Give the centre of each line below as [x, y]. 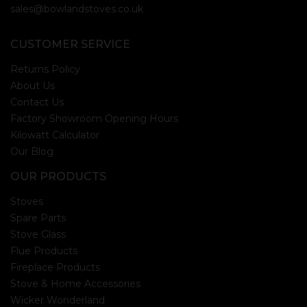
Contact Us [37, 102]
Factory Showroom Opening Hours [94, 119]
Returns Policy [45, 70]
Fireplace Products [55, 268]
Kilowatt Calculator [55, 135]
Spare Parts [38, 218]
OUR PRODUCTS [58, 177]
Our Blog [32, 152]
